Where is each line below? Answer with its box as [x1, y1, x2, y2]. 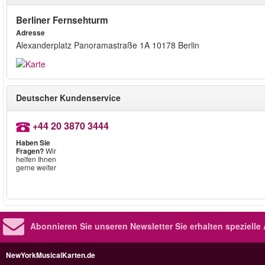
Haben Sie [16, 137, 50, 148]
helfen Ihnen [16, 154, 56, 164]
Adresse [16, 28, 45, 38]
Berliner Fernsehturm [16, 14, 108, 27]
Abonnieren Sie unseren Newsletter [30, 220, 173, 232]
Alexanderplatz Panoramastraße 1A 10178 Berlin [16, 39, 199, 51]
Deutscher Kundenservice [16, 92, 121, 104]
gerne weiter [16, 162, 56, 173]
